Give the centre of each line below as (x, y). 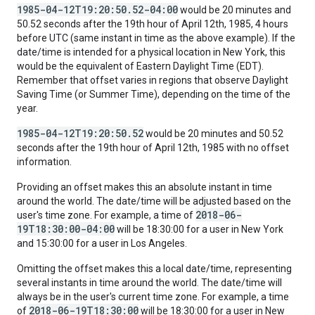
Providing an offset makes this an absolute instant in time (144, 187)
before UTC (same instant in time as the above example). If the (156, 38)
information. (44, 162)
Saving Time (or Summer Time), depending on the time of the (154, 94)
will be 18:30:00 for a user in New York (199, 229)
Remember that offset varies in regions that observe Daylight (153, 80)
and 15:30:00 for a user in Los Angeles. (102, 243)
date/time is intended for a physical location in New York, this (151, 52)
